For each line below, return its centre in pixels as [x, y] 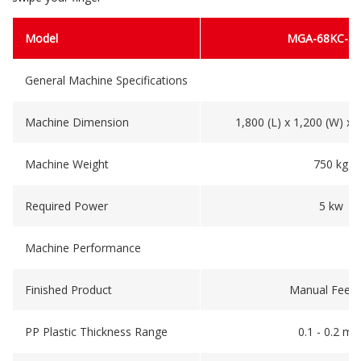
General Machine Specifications [106, 80]
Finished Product [68, 289]
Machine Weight [67, 164]
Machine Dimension [77, 122]
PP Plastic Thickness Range [96, 331]
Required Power [66, 205]
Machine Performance [83, 247]
